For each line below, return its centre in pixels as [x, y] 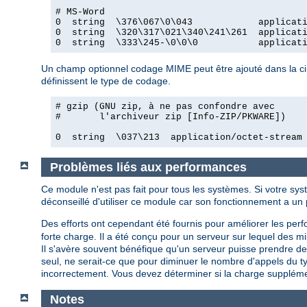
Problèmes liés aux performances [148, 167]
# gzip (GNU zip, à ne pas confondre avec [165, 106]
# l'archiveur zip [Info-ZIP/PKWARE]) [171, 116]
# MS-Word [80, 12]
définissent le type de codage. [106, 81]
